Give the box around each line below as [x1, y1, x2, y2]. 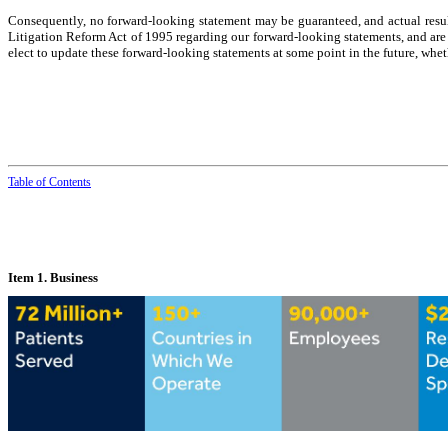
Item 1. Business [8, 269, 98, 285]
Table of [8, 175, 49, 190]
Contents [49, 175, 91, 190]
